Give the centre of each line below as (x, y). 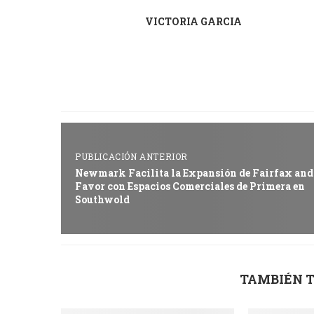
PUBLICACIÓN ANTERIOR (131, 156)
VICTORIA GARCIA (193, 21)
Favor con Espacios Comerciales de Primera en (190, 186)
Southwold (102, 199)
